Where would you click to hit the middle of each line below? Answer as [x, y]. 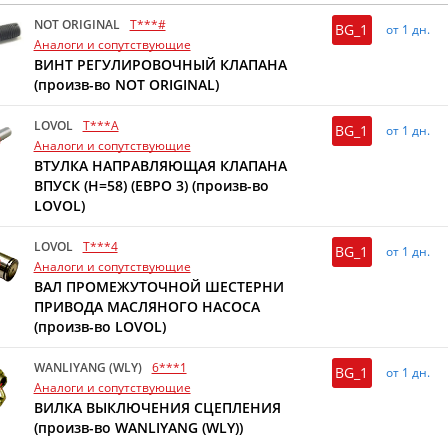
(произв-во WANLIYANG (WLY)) [138, 427]
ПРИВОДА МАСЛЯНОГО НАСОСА [146, 306]
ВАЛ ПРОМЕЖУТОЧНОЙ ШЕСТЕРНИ [158, 286]
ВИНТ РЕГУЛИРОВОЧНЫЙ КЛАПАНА [160, 64]
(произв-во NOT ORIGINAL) [126, 84]
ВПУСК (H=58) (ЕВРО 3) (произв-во [151, 185]
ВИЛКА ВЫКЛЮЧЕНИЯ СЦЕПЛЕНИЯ [157, 407]
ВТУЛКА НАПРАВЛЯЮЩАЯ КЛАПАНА [160, 165]
